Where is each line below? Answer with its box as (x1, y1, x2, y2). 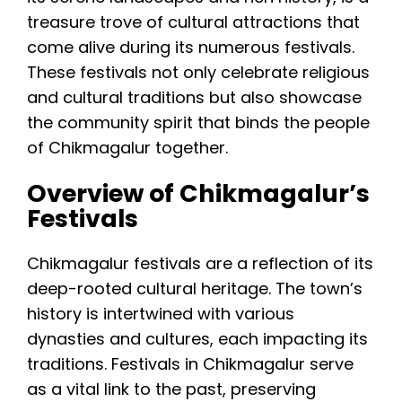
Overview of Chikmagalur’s (27, 176, 370, 210)
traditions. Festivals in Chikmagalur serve (27, 353, 354, 376)
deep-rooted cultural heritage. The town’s (27, 277, 363, 301)
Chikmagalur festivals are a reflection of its (27, 252, 373, 275)
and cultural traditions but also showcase (27, 86, 362, 109)
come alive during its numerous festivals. (27, 36, 354, 59)
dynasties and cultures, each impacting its (27, 328, 368, 351)
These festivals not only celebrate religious (27, 61, 370, 84)
